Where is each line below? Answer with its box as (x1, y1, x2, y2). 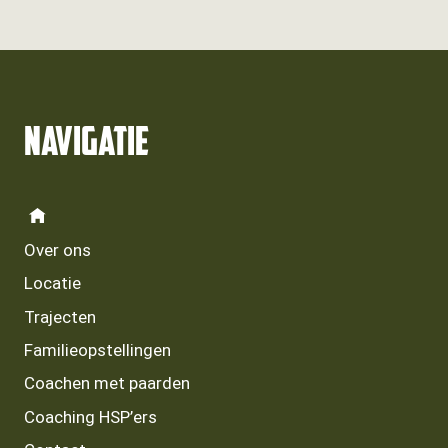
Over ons (24, 239, 91, 260)
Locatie (24, 273, 81, 294)
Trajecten (24, 306, 96, 327)
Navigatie (24, 124, 149, 165)
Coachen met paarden (24, 373, 190, 394)
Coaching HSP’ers (24, 406, 157, 427)
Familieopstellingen (24, 339, 171, 360)
